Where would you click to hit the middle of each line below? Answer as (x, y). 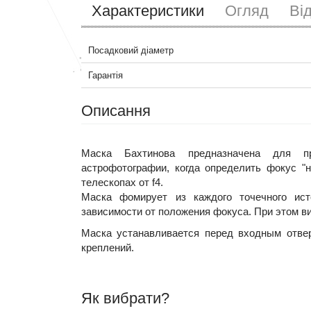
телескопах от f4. (122, 182)
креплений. (108, 247)
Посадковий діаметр (131, 50)
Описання (116, 111)
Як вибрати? (125, 298)
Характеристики (148, 11)
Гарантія (106, 75)
